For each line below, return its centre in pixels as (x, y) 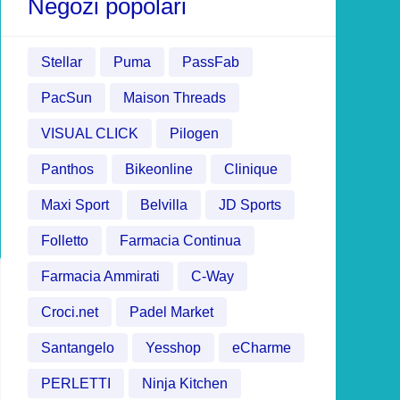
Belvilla (164, 205)
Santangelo (78, 348)
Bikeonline (159, 169)
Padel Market (171, 312)
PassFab (211, 62)
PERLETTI (76, 383)
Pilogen (194, 133)
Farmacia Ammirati (100, 276)
